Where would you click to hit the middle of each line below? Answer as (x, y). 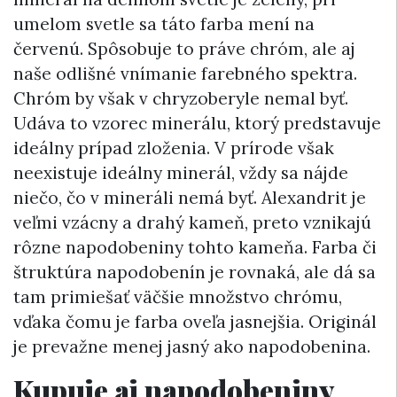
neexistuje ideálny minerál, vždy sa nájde (181, 173)
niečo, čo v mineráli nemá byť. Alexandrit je (190, 198)
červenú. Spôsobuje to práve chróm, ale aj (184, 49)
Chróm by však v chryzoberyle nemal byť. (181, 99)
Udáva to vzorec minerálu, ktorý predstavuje (197, 124)
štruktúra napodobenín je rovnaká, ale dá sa (195, 272)
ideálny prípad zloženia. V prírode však (174, 148)
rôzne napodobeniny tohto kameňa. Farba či (195, 248)
